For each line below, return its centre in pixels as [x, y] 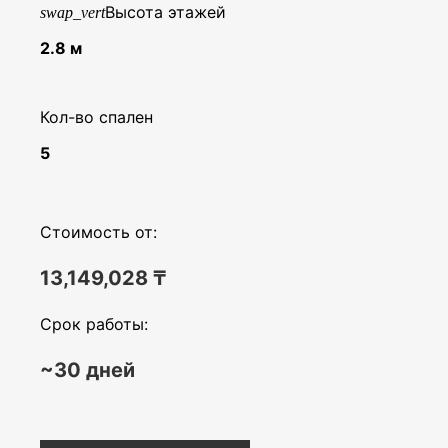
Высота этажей [165, 12]
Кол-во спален [96, 117]
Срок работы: [94, 323]
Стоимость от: [98, 231]
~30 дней [87, 369]
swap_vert [72, 13]
